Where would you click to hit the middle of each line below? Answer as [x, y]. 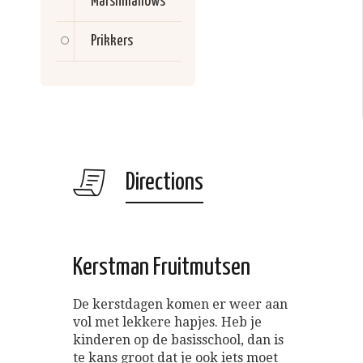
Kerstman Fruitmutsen [162, 268]
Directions [164, 183]
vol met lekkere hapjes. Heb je [167, 322]
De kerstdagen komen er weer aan [180, 305]
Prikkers [112, 41]
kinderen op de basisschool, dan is [178, 340]
